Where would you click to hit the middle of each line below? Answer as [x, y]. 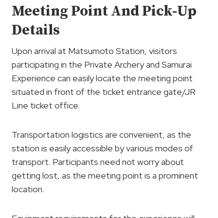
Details [36, 30]
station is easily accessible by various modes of [102, 148]
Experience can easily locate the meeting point [102, 78]
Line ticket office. [46, 105]
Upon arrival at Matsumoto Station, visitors [94, 51]
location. [28, 189]
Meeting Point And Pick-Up [104, 11]
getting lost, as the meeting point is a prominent [105, 175]
